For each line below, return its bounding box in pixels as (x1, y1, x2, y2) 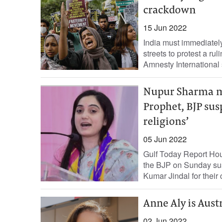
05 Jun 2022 (143, 133, 187, 145)
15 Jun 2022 (143, 22, 187, 33)
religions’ (143, 117, 189, 128)
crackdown (143, 5, 196, 16)
